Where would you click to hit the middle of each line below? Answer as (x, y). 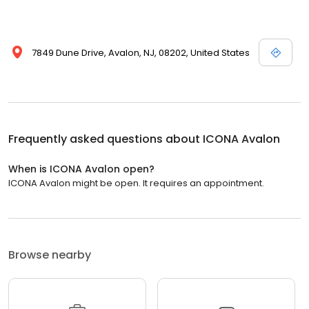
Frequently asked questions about (106, 139)
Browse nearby (50, 255)
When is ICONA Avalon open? (81, 169)
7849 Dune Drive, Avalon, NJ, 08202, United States (141, 52)
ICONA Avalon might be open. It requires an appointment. (136, 183)
